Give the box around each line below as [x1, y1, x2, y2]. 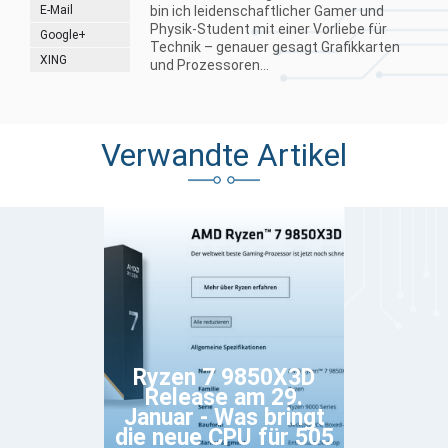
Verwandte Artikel [101, 136, 347, 174]
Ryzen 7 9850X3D [133, 363, 315, 391]
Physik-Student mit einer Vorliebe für [150, 20, 387, 37]
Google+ [40, 27, 86, 42]
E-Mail [40, 2, 73, 17]
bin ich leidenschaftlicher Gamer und [150, 2, 384, 19]
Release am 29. [145, 383, 303, 411]
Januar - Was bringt [123, 403, 325, 431]
